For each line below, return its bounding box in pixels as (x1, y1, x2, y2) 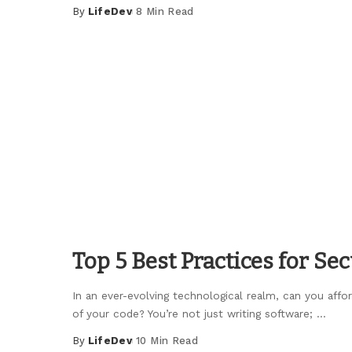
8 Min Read (136, 5, 194, 17)
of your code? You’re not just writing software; (72, 307, 317, 321)
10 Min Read (136, 335, 198, 347)
